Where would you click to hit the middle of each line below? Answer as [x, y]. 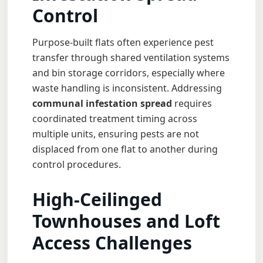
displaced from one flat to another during [125, 149]
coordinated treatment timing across [115, 119]
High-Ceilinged [97, 199]
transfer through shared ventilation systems [131, 58]
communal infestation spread [102, 103]
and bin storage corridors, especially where [129, 73]
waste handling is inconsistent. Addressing [127, 88]
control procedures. [77, 164]
